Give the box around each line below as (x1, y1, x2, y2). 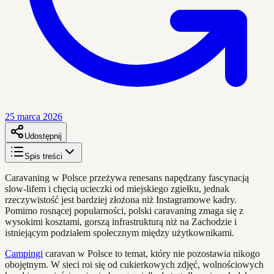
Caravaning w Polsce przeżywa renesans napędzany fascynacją (5, 172, 249, 183)
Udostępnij (24, 131, 62, 141)
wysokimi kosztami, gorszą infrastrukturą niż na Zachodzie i (5, 216, 237, 227)
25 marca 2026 (5, 111, 62, 122)
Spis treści (24, 151, 62, 161)
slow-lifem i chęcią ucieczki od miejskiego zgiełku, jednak (5, 183, 229, 194)
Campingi (5, 248, 43, 259)
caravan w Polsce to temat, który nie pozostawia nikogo (43, 248, 260, 259)
